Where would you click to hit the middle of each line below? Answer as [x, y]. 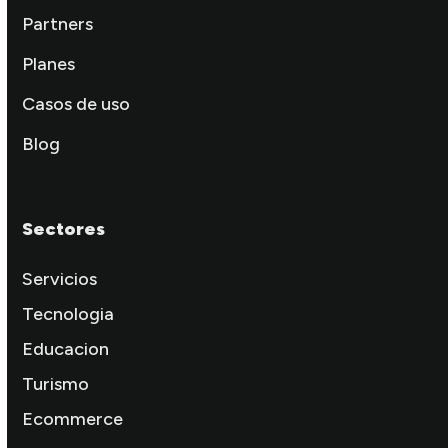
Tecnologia [68, 313]
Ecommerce [73, 418]
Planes [49, 63]
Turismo [56, 383]
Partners [58, 23]
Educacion [66, 348]
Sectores [64, 228]
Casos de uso [76, 103]
